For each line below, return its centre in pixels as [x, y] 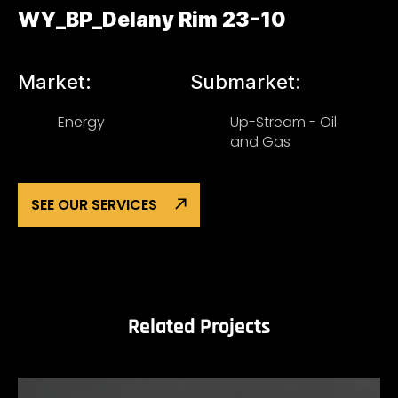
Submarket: [246, 82]
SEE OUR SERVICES [94, 205]
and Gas [260, 142]
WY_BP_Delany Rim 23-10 [152, 20]
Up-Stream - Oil [283, 122]
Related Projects [199, 327]
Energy [81, 122]
